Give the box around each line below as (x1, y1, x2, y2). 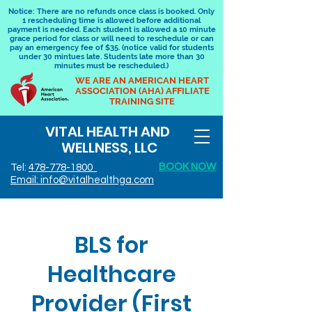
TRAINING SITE (109, 96, 175, 107)
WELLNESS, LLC (61, 138, 157, 157)
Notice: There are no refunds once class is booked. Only (8, 7, 214, 16)
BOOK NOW (159, 162, 216, 172)
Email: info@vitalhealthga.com (10, 175, 154, 185)
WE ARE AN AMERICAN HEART (75, 75, 209, 86)
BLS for (75, 229, 148, 260)
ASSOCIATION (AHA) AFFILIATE (75, 86, 210, 96)
